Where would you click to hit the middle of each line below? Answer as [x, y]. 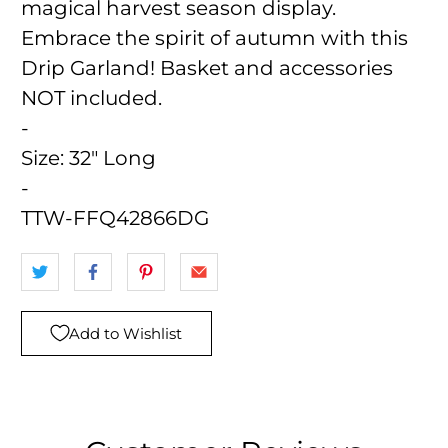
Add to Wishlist [126, 333]
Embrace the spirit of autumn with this [215, 37]
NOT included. [92, 97]
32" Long [113, 157]
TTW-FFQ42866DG [115, 217]
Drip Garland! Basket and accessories [207, 67]
